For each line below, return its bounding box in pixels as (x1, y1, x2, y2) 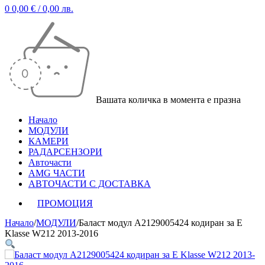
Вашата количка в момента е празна (96, 95, 241, 105)
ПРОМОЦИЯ (37, 198, 93, 208)
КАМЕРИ (28, 136, 69, 146)
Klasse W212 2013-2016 (5, 228, 98, 238)
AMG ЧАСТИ (28, 168, 85, 178)
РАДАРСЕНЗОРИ (28, 147, 102, 157)
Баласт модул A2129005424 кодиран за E (79, 218, 243, 228)
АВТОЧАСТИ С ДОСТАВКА (28, 179, 151, 189)
